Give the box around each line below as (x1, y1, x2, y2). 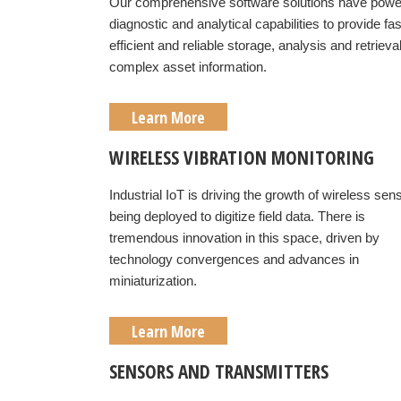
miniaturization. (109, 273, 197, 288)
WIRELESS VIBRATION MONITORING (109, 145, 374, 170)
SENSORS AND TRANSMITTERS (109, 359, 328, 384)
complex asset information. (109, 59, 270, 74)
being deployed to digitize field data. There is (109, 209, 365, 224)
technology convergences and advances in (109, 252, 359, 267)
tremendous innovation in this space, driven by (109, 230, 380, 245)
